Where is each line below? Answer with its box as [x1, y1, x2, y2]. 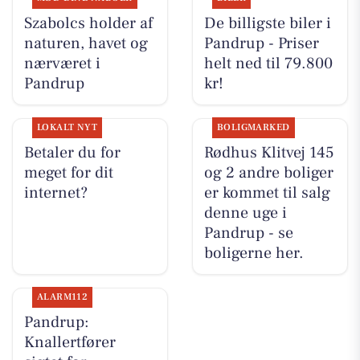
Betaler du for [23, 141, 121, 163]
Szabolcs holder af [23, 12, 153, 34]
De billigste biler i [203, 12, 331, 34]
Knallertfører [23, 332, 116, 354]
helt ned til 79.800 [203, 52, 333, 74]
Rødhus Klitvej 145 [203, 141, 334, 163]
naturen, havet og [23, 32, 148, 54]
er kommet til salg [203, 182, 330, 203]
